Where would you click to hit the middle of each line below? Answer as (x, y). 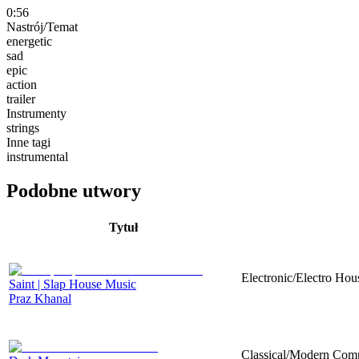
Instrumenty (36, 113)
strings (23, 127)
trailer (21, 99)
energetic (29, 41)
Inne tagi (28, 142)
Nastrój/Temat (42, 26)
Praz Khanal (40, 298)
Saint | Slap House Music (73, 284)
